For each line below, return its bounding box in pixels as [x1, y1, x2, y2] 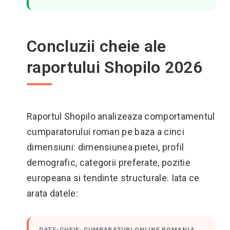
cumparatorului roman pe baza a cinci [27, 126, 184, 137]
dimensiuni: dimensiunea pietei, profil [27, 142, 184, 152]
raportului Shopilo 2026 [27, 57, 202, 77]
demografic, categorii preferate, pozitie [27, 157, 190, 168]
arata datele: [27, 188, 78, 199]
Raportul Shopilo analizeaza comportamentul [27, 111, 215, 122]
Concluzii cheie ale [27, 36, 166, 56]
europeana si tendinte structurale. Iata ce [27, 172, 200, 183]
